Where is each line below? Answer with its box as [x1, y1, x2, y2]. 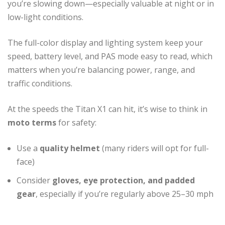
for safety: [56, 117, 96, 128]
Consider [17, 174, 52, 186]
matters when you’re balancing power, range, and [8, 64, 195, 75]
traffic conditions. [8, 77, 72, 89]
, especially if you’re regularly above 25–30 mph [36, 188, 213, 199]
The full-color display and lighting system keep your [8, 37, 203, 48]
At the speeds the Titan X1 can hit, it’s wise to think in [8, 103, 207, 115]
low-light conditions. [8, 11, 83, 23]
